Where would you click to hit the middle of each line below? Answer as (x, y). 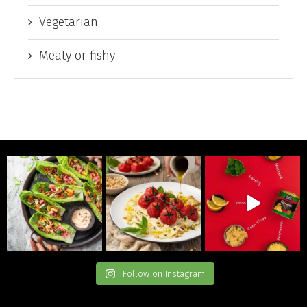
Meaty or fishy (77, 56)
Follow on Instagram (163, 274)
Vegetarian (69, 22)
